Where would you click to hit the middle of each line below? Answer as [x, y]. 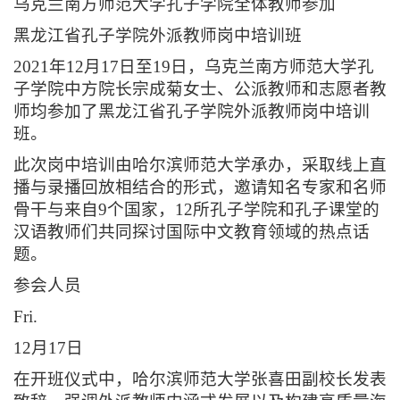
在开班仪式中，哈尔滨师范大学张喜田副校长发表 [200, 379]
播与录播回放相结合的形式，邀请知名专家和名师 [200, 187]
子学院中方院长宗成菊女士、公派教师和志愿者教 [200, 89]
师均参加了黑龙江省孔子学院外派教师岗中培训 [192, 112]
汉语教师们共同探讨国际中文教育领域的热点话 [192, 232]
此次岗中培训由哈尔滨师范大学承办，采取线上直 [200, 165]
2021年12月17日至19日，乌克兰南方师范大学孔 [194, 67]
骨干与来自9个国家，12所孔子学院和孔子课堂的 [196, 210]
